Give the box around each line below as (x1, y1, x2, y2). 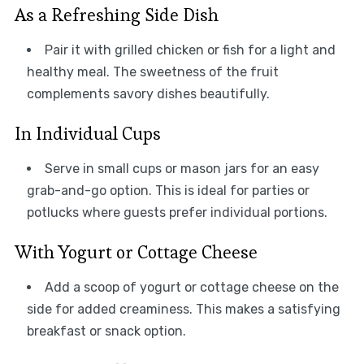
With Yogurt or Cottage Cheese (14, 240, 258, 264)
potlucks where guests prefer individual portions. (26, 205, 327, 221)
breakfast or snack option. (26, 323, 186, 340)
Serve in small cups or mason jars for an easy (44, 161, 319, 177)
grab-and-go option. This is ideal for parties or (26, 183, 310, 199)
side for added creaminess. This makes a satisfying (26, 301, 340, 318)
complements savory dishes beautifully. (26, 86, 270, 102)
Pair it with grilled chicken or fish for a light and (44, 42, 336, 58)
